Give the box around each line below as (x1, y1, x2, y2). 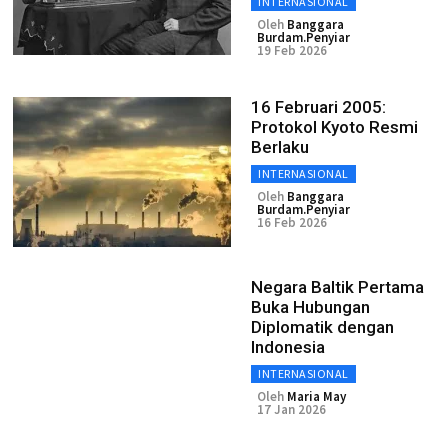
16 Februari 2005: (251, 97, 386, 117)
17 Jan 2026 (257, 401, 326, 418)
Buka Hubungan (251, 297, 370, 317)
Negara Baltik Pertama (251, 277, 424, 297)
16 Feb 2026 (257, 214, 327, 231)
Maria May (287, 388, 346, 405)
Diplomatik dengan (251, 317, 394, 337)
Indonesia (251, 337, 325, 357)
